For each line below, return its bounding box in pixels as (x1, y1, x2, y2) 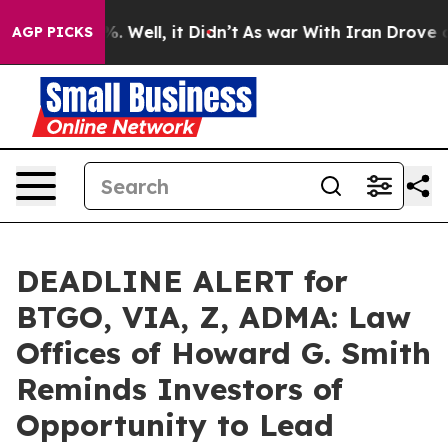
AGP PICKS (12, 23, 93, 41)
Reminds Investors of (16, 370, 343, 408)
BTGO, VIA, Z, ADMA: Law (16, 298, 411, 336)
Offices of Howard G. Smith (16, 334, 431, 372)
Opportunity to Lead (16, 406, 334, 444)
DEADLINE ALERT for (16, 262, 348, 300)
